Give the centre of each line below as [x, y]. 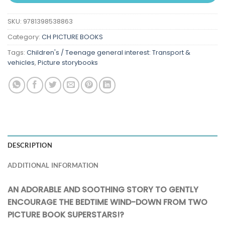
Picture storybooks [68, 62]
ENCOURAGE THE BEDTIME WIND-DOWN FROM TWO [107, 202]
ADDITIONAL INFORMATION [53, 165]
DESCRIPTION [30, 145]
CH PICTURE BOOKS [72, 37]
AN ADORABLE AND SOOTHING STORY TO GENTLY [103, 189]
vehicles [21, 62]
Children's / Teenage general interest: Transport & [108, 52]
